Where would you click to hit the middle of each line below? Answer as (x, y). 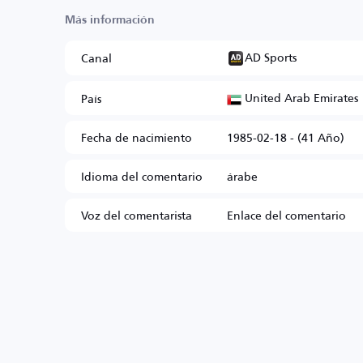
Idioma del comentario (142, 176)
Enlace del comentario (286, 215)
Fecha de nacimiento (137, 137)
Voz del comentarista (137, 215)
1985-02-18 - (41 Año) (286, 137)
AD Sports (271, 57)
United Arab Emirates (300, 98)
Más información (110, 20)
